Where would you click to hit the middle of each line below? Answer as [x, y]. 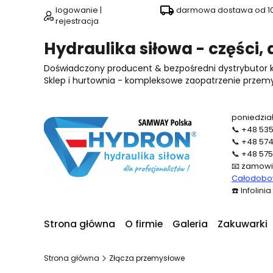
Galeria [190, 224]
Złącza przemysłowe [147, 258]
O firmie [144, 224]
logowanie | [79, 10]
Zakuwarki [243, 224]
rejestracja [77, 21]
